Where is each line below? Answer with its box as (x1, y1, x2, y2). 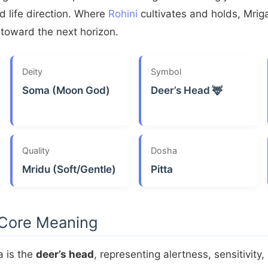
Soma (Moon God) (22, 84, 110, 96)
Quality (22, 145, 50, 156)
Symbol (150, 66, 181, 77)
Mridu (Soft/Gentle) (22, 163, 116, 175)
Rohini (108, 7, 138, 20)
